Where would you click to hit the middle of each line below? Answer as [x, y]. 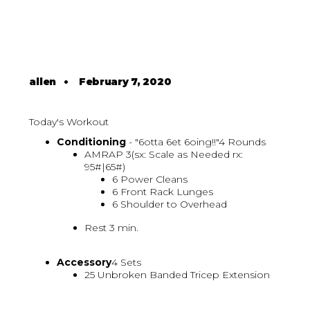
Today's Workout [69, 122]
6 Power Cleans [150, 180]
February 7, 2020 [125, 82]
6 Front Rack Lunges [163, 192]
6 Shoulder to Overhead [170, 204]
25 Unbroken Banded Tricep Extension [177, 275]
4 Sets [127, 263]
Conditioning [92, 142]
